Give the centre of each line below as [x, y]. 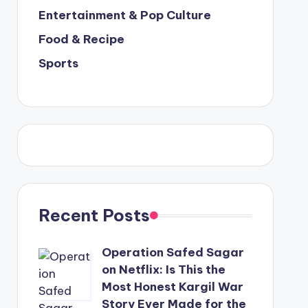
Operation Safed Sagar [173, 252]
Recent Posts [94, 215]
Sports [58, 63]
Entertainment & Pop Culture [124, 15]
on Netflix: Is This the [163, 269]
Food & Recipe [81, 39]
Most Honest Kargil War [172, 287]
